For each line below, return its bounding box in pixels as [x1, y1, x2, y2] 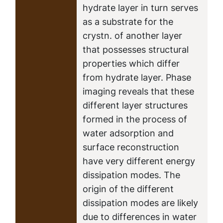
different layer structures [83, 99, 188, 111]
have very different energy [83, 155, 195, 167]
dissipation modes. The [83, 169, 180, 181]
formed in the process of [83, 113, 187, 125]
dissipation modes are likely [83, 197, 198, 209]
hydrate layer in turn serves [83, 1, 198, 14]
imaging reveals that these [83, 85, 194, 98]
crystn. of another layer [83, 29, 182, 42]
